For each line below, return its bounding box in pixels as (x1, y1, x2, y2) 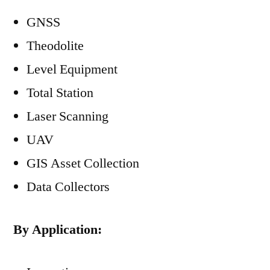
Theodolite (27, 37, 84, 54)
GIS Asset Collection (27, 155, 139, 172)
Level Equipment (27, 61, 118, 78)
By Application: (13, 221, 102, 238)
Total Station (27, 84, 93, 101)
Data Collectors (27, 178, 110, 195)
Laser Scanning (27, 108, 108, 125)
